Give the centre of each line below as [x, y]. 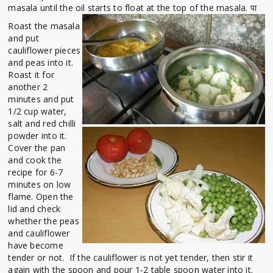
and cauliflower [39, 233]
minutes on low [40, 185]
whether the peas [44, 221]
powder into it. [37, 136]
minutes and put [41, 99]
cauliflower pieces [44, 51]
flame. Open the [41, 197]
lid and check [34, 209]
